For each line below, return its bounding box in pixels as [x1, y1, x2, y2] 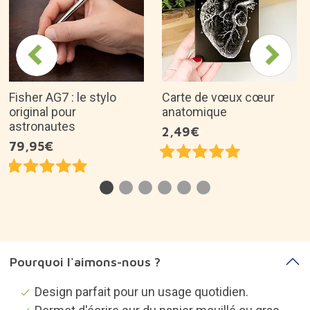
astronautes [9, 118, 75, 134]
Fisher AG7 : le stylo [9, 89, 116, 104]
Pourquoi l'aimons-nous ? [9, 254, 161, 269]
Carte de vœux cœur [162, 89, 275, 104]
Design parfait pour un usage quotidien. [34, 284, 248, 299]
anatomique [162, 104, 227, 119]
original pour [9, 104, 76, 119]
